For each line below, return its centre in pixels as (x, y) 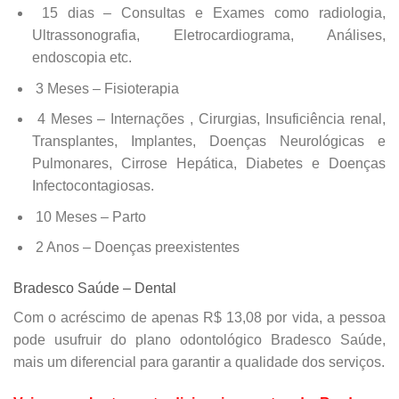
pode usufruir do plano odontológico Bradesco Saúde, (199, 340)
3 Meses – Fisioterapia (105, 88)
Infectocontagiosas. (93, 186)
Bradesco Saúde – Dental (95, 289)
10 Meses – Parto (89, 216)
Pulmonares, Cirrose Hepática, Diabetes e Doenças (208, 164)
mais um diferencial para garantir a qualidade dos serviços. (199, 362)
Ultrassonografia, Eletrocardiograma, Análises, (208, 36)
